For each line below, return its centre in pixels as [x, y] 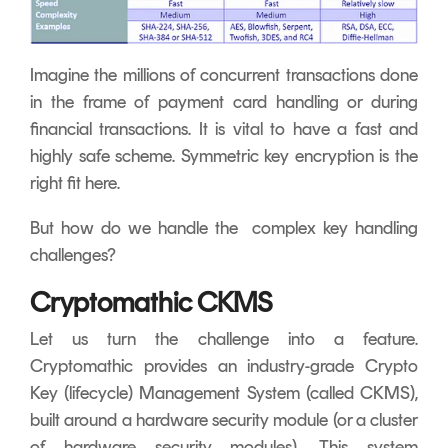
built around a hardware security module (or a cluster [224, 420]
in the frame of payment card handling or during [224, 102]
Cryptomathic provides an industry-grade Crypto [224, 366]
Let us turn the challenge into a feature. [224, 339]
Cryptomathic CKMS [151, 302]
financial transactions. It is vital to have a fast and [224, 129]
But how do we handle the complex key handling [224, 228]
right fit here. [75, 183]
